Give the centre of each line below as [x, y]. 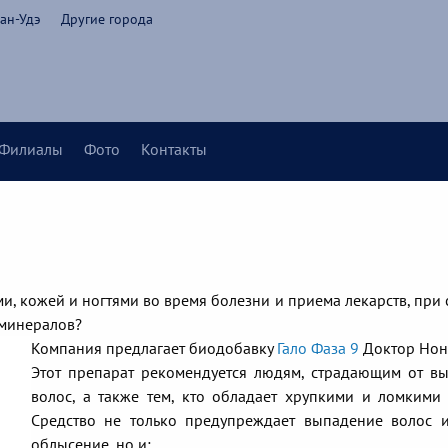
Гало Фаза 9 [318, 348]
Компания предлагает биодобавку [154, 348]
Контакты [174, 149]
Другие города [107, 19]
